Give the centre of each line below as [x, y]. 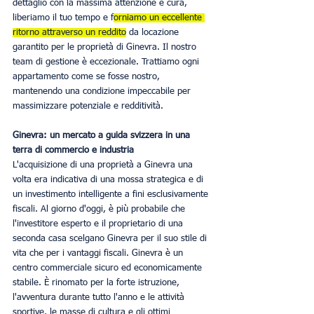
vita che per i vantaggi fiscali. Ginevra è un [99, 253]
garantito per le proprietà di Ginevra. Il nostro [106, 47]
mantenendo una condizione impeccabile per [103, 91]
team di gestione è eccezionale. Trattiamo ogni [107, 62]
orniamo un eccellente [159, 18]
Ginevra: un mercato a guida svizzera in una [103, 136]
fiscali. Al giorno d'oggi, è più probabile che [100, 209]
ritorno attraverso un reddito [69, 33]
